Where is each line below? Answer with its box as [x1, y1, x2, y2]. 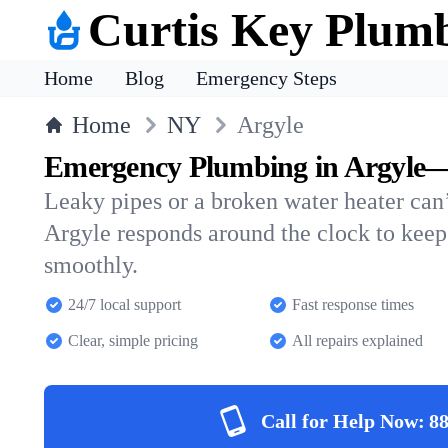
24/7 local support [68, 296, 181, 313]
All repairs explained [292, 332, 423, 349]
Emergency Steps [196, 67, 337, 89]
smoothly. [44, 252, 138, 278]
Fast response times [292, 296, 414, 313]
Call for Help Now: [261, 410, 425, 432]
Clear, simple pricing [68, 332, 198, 349]
